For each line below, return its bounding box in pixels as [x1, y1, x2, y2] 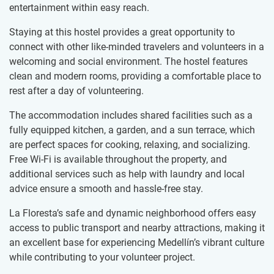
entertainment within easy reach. [9, 1, 149, 13]
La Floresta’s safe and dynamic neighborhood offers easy [9, 207, 256, 219]
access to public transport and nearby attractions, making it [9, 221, 265, 234]
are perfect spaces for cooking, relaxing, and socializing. [9, 138, 250, 150]
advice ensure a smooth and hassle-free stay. [9, 182, 203, 194]
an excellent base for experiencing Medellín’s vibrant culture [9, 236, 264, 248]
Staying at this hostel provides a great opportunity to [9, 26, 235, 38]
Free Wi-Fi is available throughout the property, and [9, 153, 227, 165]
